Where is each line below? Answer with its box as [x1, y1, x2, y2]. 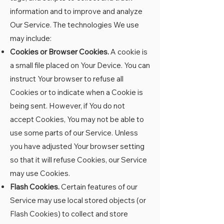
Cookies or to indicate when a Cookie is [10, 87, 143, 97]
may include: [10, 33, 51, 43]
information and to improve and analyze [10, 6, 142, 16]
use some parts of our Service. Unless [10, 128, 138, 137]
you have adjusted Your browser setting [10, 141, 144, 151]
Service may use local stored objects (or [10, 195, 146, 205]
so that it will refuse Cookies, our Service [10, 155, 147, 164]
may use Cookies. [10, 168, 70, 178]
